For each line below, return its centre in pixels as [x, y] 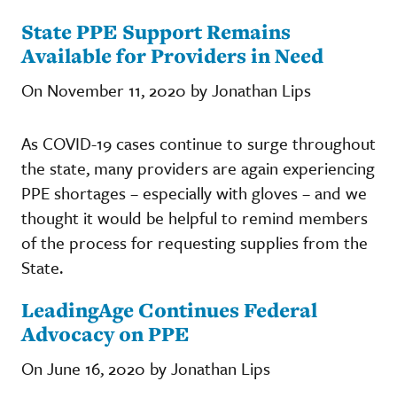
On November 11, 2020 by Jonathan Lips [166, 90]
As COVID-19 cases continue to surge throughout [198, 143]
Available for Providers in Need [172, 55]
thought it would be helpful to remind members [195, 217]
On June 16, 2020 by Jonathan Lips [146, 368]
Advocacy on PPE [105, 333]
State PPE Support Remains [156, 31]
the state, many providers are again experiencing [198, 167]
